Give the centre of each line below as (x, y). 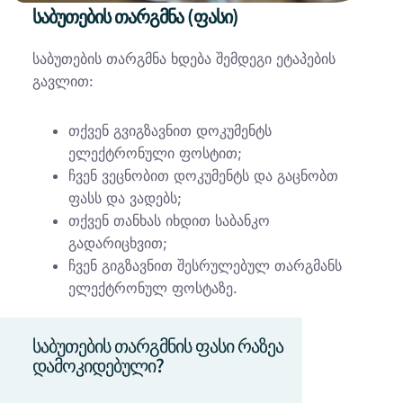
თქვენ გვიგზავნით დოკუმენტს (170, 130)
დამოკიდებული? (98, 365)
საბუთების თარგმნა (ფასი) (135, 16)
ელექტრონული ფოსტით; (155, 153)
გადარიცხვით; (118, 243)
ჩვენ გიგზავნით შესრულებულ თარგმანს (205, 265)
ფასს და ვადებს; (125, 198)
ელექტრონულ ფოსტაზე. (153, 288)
